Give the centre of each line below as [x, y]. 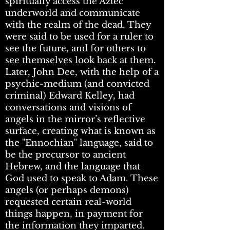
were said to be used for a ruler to [79, 37]
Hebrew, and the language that [73, 167]
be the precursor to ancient [65, 155]
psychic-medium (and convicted [77, 84]
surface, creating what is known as [80, 131]
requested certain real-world [68, 202]
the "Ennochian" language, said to [79, 143]
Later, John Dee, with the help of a [82, 72]
